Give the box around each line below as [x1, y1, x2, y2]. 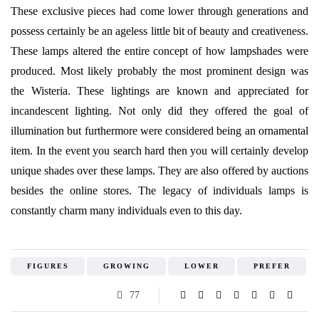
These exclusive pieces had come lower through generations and [11, 4, 308, 17]
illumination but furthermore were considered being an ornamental [11, 124, 308, 137]
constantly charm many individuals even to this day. [11, 204, 242, 216]
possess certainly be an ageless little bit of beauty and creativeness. [11, 24, 308, 37]
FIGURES [26, 261, 69, 270]
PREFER [253, 261, 291, 270]
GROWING [103, 261, 150, 270]
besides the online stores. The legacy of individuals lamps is [11, 184, 308, 197]
